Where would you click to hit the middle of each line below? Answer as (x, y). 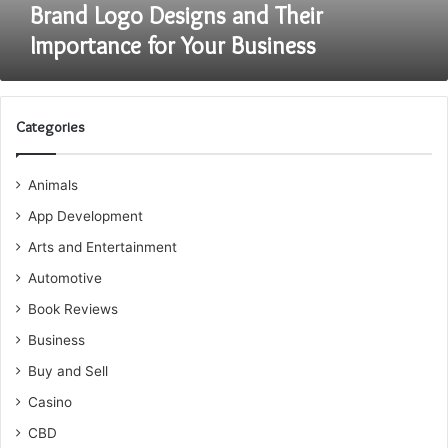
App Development (85, 216)
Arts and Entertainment (102, 247)
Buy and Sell (68, 371)
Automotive (65, 278)
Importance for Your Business (173, 45)
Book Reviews (73, 309)
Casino (50, 402)
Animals (53, 185)
